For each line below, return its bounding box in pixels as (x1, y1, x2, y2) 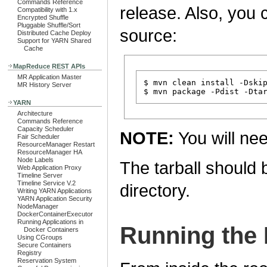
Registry (17, 249, 42, 256)
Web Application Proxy (17, 164, 82, 171)
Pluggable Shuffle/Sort (17, 21, 80, 29)
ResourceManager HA (17, 148, 82, 156)
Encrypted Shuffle (17, 14, 69, 21)
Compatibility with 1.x (17, 6, 77, 13)
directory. (120, 181, 190, 201)
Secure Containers (17, 241, 72, 249)
